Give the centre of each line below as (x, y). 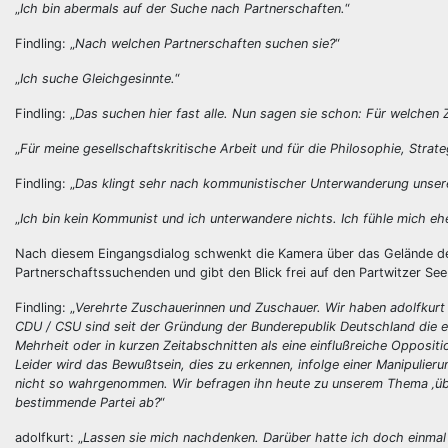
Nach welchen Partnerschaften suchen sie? (205, 43)
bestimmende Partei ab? (87, 402)
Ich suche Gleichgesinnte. (97, 78)
